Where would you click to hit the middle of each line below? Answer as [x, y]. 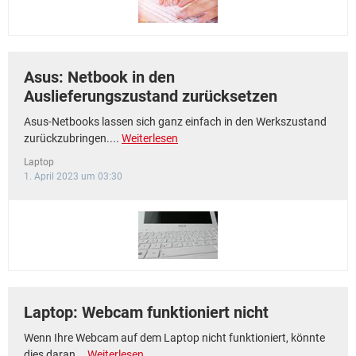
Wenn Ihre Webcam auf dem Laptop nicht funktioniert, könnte [174, 338]
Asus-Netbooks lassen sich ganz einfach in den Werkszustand [175, 122]
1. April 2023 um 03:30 [73, 176]
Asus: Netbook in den [99, 77]
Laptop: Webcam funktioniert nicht [146, 312]
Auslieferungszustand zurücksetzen [151, 96]
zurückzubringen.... [73, 138]
